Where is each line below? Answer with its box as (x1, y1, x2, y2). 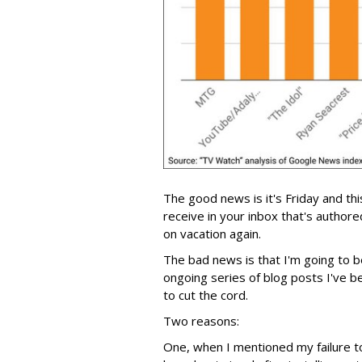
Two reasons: (163, 312, 239, 329)
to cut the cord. (163, 286, 248, 303)
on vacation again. (163, 225, 261, 242)
